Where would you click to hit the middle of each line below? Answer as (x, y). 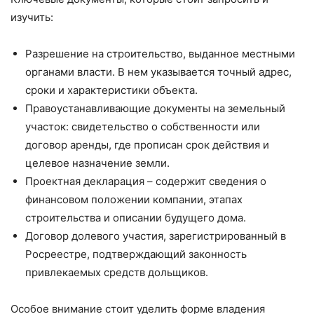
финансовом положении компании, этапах (134, 200)
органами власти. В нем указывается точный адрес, (158, 72)
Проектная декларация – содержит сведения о (146, 182)
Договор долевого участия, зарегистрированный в (156, 236)
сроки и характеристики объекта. (111, 90)
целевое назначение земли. (97, 163)
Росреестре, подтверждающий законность (136, 254)
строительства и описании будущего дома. (136, 218)
